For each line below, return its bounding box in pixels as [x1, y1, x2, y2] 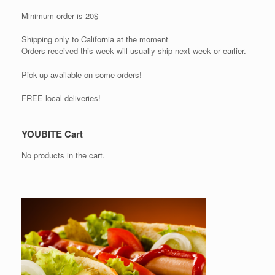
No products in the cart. [21, 149, 105, 161]
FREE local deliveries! [21, 92, 101, 104]
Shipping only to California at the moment [21, 33, 168, 45]
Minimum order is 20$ [21, 9, 98, 21]
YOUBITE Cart [21, 127, 83, 141]
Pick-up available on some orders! [21, 68, 142, 80]
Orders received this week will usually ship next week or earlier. [21, 45, 246, 57]
